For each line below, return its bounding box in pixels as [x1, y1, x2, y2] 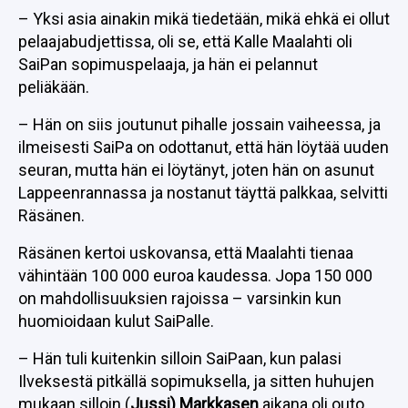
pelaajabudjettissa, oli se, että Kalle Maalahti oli [18, 32, 352, 51]
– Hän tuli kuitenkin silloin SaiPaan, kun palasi [18, 349, 342, 368]
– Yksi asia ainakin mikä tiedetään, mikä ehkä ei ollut [18, 9, 390, 28]
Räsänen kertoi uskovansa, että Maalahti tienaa [18, 243, 353, 262]
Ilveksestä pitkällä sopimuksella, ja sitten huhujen [18, 372, 374, 391]
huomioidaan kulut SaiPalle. [18, 311, 214, 331]
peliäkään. [18, 77, 93, 97]
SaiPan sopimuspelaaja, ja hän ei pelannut [18, 55, 318, 74]
